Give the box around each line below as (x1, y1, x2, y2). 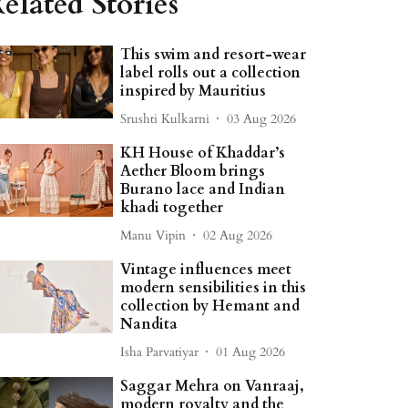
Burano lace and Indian (120, 179, 286, 199)
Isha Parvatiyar (120, 342, 199, 361)
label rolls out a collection (120, 63, 301, 83)
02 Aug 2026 (203, 226, 273, 244)
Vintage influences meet (120, 260, 292, 280)
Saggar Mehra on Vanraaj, (120, 376, 305, 396)
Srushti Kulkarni (120, 109, 210, 127)
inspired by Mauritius (120, 81, 267, 101)
